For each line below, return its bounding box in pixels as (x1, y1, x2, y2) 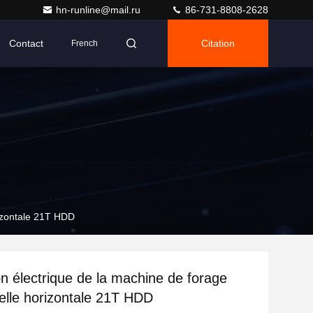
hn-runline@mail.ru (56, 4, 143, 15)
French (71, 38, 98, 48)
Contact (9, 38, 43, 49)
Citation (201, 38, 235, 49)
